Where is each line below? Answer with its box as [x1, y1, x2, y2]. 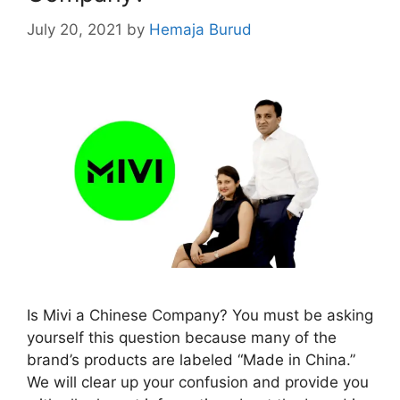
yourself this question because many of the [27, 328, 337, 346]
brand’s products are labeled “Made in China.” [27, 350, 355, 369]
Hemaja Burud [149, 20, 252, 38]
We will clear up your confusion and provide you [27, 372, 369, 391]
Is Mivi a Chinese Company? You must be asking [27, 305, 373, 324]
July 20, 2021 [27, 20, 122, 38]
